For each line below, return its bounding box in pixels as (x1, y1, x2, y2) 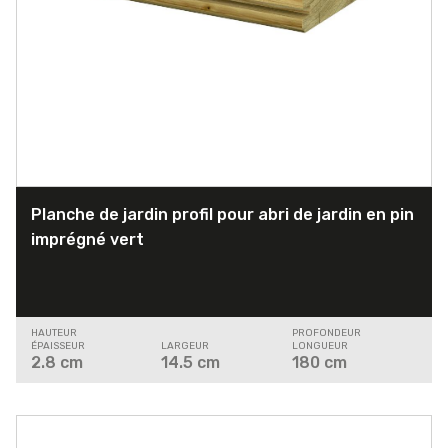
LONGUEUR (291, 340, 348, 353)
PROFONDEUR (291, 327, 361, 340)
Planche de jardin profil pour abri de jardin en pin (31, 205, 414, 225)
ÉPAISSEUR (31, 340, 85, 353)
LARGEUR (161, 340, 210, 353)
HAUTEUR (31, 327, 77, 340)
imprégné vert (31, 230, 144, 250)
